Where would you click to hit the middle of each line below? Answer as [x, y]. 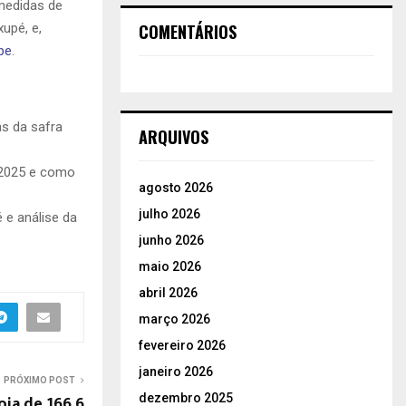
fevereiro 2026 [182, 345]
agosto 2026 [176, 187]
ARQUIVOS [174, 136]
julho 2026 [169, 213]
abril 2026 [168, 292]
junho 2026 [171, 240]
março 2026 [174, 319]
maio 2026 [170, 266]
